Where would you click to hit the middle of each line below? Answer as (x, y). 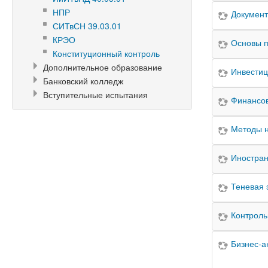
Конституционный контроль (106, 53)
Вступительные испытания (95, 95)
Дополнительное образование (103, 67)
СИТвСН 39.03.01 (87, 26)
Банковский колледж (83, 81)
